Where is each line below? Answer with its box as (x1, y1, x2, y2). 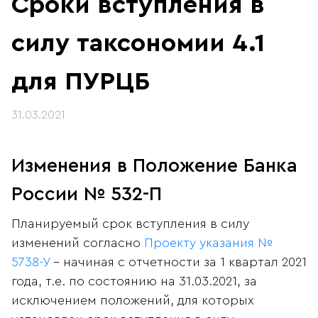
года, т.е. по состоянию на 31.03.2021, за (11, 275, 257, 288)
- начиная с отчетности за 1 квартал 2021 (50, 256, 307, 269)
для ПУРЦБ (11, 69, 150, 95)
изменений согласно (11, 236, 144, 250)
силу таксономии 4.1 (11, 31, 265, 57)
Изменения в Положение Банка (11, 156, 297, 176)
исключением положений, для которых (11, 294, 254, 307)
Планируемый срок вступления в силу (11, 217, 249, 231)
